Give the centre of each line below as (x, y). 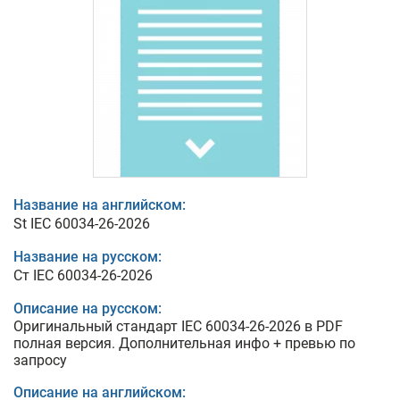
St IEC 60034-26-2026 (82, 224)
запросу (40, 360)
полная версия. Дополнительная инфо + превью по (184, 343)
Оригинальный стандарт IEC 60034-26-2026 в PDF (178, 326)
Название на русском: (87, 257)
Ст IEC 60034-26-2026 (83, 275)
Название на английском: (100, 205)
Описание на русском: (87, 308)
